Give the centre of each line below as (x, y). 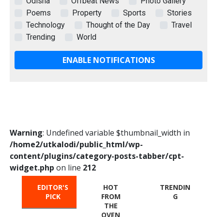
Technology (46, 25)
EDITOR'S (53, 187)
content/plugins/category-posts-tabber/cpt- (97, 156)
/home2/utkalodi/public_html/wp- (76, 144)
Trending (41, 37)
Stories (179, 13)
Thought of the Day (118, 25)
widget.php (32, 167)
